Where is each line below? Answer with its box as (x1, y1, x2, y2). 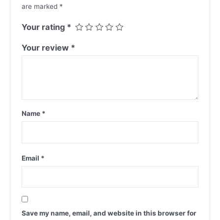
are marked (21, 2, 59, 11)
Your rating (21, 22, 67, 32)
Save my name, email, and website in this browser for (21, 209, 196, 217)
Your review (21, 43, 71, 53)
